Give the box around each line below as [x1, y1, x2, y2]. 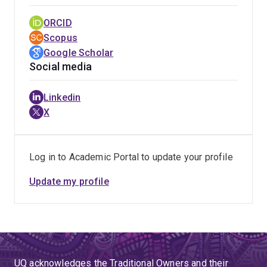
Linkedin [44, 92, 81, 103]
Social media [29, 60, 92, 73]
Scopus [44, 32, 77, 44]
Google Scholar [44, 47, 114, 58]
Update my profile [29, 176, 109, 187]
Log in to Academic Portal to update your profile [29, 151, 233, 163]
